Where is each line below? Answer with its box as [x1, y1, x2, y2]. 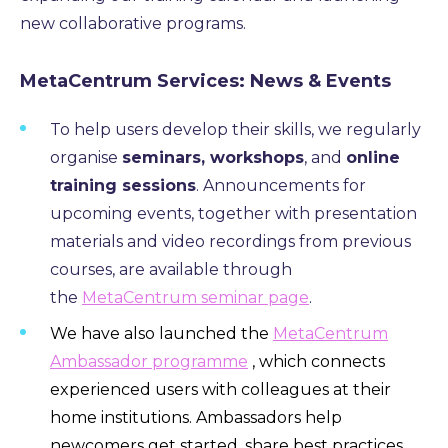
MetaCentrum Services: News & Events [20, 69, 391, 92]
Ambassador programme [50, 351, 248, 371]
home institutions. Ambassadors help [50, 407, 342, 427]
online [346, 147, 400, 167]
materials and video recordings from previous [50, 231, 411, 251]
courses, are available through [50, 259, 292, 279]
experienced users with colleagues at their [50, 379, 391, 399]
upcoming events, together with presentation [50, 203, 417, 223]
